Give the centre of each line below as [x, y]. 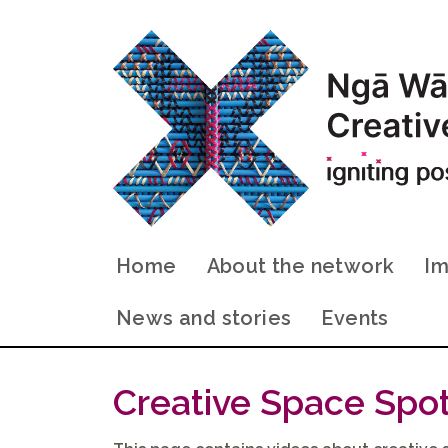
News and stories [204, 317]
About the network [300, 265]
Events [355, 317]
